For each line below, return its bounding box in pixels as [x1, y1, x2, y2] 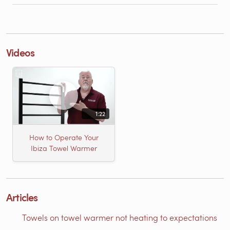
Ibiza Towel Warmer [30, 143, 97, 154]
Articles [6, 189, 38, 204]
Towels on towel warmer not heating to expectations [22, 212, 217, 223]
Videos [6, 45, 35, 60]
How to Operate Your [29, 132, 99, 143]
